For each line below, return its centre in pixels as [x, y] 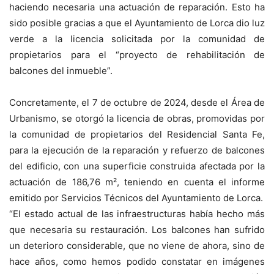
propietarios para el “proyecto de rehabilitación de [137, 55]
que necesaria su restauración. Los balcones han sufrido [137, 230]
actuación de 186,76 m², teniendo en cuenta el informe [137, 182]
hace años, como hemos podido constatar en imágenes [137, 261]
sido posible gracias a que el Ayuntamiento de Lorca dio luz [137, 23]
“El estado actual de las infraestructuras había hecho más [137, 214]
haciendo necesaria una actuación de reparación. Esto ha [137, 7]
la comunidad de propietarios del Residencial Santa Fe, [137, 134]
